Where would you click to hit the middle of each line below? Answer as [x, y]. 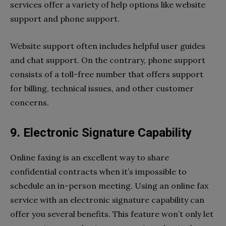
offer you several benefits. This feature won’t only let [112, 214]
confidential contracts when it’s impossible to [98, 172]
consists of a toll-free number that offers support [107, 74]
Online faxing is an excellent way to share [90, 158]
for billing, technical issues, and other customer [102, 89]
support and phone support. [65, 19]
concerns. [30, 103]
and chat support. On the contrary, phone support [108, 60]
